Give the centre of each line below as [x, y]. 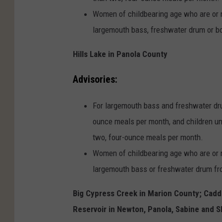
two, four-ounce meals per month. [148, 137]
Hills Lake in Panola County [120, 54]
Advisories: [95, 80]
